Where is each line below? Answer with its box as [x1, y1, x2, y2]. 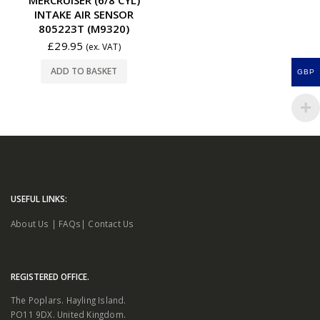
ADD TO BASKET [51, 65, 117, 78]
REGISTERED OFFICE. [11, 270, 89, 282]
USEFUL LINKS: [11, 192, 67, 204]
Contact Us [88, 217, 134, 229]
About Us [11, 217, 49, 229]
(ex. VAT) [85, 40, 121, 53]
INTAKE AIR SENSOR [34, 6, 134, 21]
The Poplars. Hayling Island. [11, 294, 126, 306]
